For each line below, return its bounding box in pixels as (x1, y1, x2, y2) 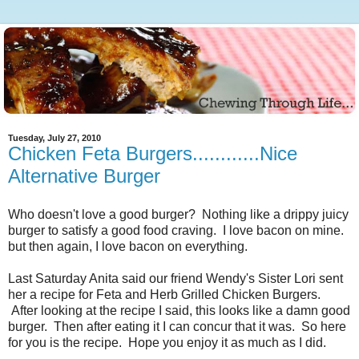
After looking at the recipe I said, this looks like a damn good (8, 304, 350, 318)
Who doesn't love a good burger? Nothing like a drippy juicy (8, 208, 349, 222)
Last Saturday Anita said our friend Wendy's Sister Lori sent (8, 272, 343, 286)
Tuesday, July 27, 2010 (8, 133, 101, 143)
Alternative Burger (8, 165, 160, 188)
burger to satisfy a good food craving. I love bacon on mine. (8, 224, 344, 238)
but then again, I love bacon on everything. (8, 240, 248, 254)
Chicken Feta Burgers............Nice (8, 143, 297, 165)
